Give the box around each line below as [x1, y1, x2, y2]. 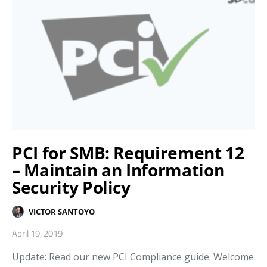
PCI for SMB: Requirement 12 [12, 141, 244, 164]
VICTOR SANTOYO [29, 206, 95, 217]
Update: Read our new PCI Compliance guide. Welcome [12, 250, 254, 264]
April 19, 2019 [12, 226, 63, 241]
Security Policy [12, 176, 131, 199]
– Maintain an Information [12, 159, 225, 182]
